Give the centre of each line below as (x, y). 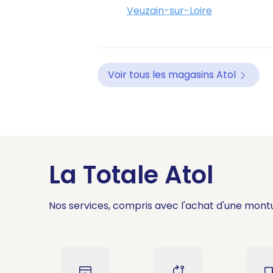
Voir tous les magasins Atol (172, 75)
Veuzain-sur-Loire (169, 11)
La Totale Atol (131, 175)
